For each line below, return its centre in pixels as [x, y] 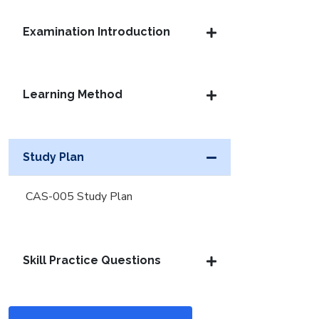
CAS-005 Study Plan [79, 197]
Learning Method [73, 94]
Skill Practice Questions [92, 260]
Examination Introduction [96, 32]
